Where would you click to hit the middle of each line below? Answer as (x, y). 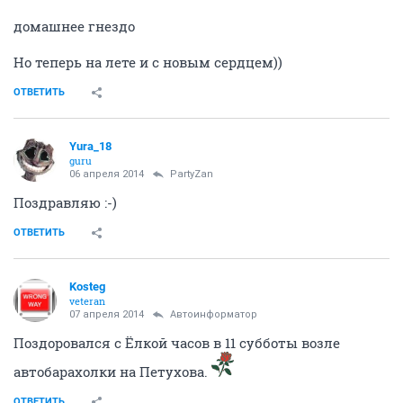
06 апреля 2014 (107, 175)
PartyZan (192, 175)
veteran (87, 301)
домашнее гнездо (74, 27)
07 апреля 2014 (107, 315)
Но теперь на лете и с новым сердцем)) (148, 63)
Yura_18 (90, 147)
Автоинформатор (214, 315)
